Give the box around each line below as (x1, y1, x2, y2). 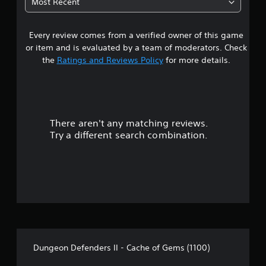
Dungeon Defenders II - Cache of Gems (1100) (33, 242, 210, 253)
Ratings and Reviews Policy (56, 55, 163, 65)
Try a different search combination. (50, 129, 208, 141)
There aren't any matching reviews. (50, 117, 208, 129)
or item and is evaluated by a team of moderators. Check (25, 42, 247, 53)
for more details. (163, 55, 230, 65)
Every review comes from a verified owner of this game (28, 30, 243, 40)
